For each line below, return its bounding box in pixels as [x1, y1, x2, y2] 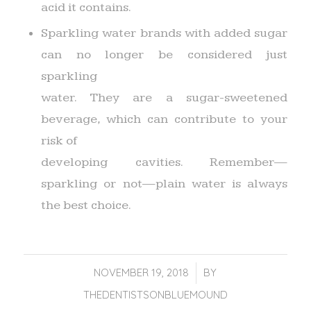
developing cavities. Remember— [40, 155, 288, 169]
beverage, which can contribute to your [40, 112, 288, 126]
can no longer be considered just [40, 47, 288, 62]
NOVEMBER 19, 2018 [94, 266, 190, 279]
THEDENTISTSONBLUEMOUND [83, 288, 228, 301]
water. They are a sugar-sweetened [40, 90, 288, 105]
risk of [40, 133, 77, 148]
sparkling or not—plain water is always [40, 176, 288, 191]
